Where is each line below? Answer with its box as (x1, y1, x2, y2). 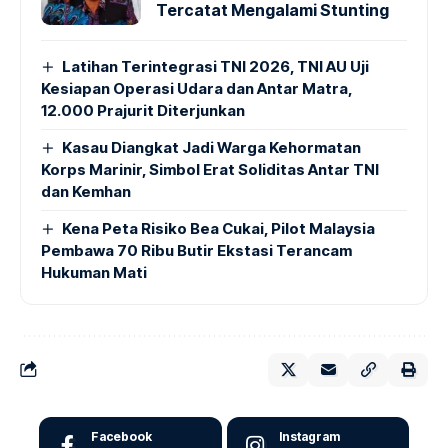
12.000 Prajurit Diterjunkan (41, 100, 245, 120)
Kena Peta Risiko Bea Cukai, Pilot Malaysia (62, 218, 376, 238)
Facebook (91, 428, 152, 444)
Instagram (278, 428, 340, 444)
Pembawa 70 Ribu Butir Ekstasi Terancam (41, 240, 352, 260)
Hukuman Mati (41, 262, 147, 282)
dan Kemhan (41, 181, 131, 201)
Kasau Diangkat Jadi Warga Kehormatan (62, 137, 362, 157)
